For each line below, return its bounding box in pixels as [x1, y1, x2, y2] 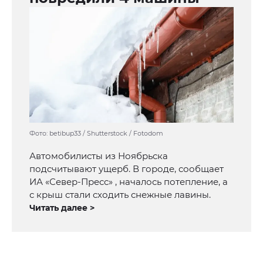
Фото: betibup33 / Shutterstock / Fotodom [29, 129, 163, 138]
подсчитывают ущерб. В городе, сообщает [29, 163, 224, 175]
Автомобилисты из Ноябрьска [29, 150, 168, 162]
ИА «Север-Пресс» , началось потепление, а [29, 176, 228, 188]
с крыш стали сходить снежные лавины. [29, 189, 211, 201]
